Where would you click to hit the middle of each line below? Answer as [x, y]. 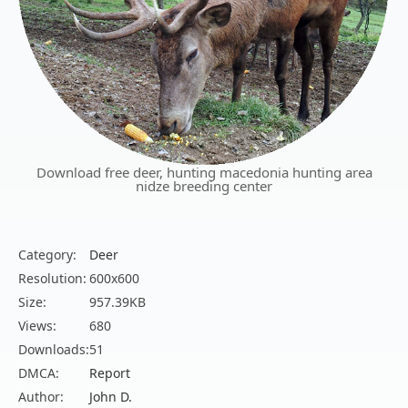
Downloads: [54, 350]
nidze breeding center [204, 186]
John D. [111, 397]
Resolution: [52, 279]
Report [110, 373]
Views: [37, 326]
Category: [47, 255]
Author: [41, 397]
